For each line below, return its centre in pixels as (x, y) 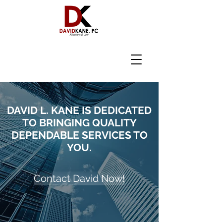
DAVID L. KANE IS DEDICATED (79, 110)
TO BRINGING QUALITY (79, 123)
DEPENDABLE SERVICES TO (79, 135)
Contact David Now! (79, 178)
